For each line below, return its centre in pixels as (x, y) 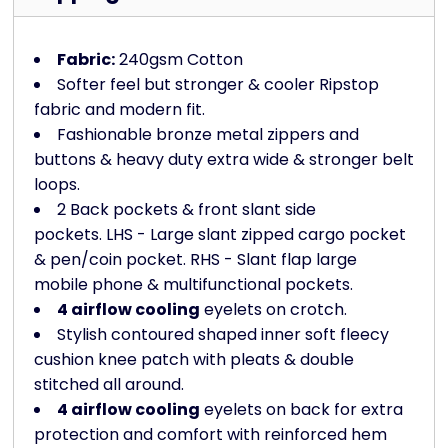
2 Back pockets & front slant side (186, 210)
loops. (57, 185)
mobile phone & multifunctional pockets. (193, 285)
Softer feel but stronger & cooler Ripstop (218, 85)
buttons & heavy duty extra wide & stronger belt (224, 160)
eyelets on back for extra (301, 410)
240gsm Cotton (179, 60)
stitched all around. (109, 385)
